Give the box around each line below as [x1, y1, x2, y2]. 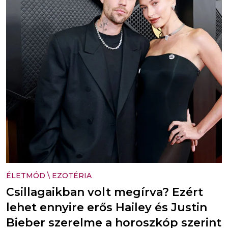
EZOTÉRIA [52, 170, 92, 180]
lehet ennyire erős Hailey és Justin [6, 200, 207, 214]
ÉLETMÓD [6, 170, 45, 180]
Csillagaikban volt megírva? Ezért [6, 185, 203, 199]
